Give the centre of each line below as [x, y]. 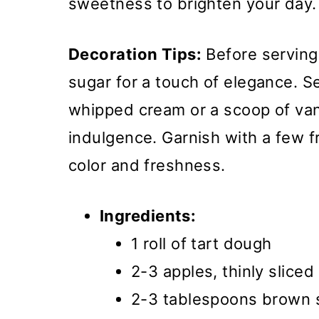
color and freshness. [147, 166]
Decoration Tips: [135, 54]
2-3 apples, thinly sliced [223, 272]
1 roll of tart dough [202, 244]
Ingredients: [148, 216]
